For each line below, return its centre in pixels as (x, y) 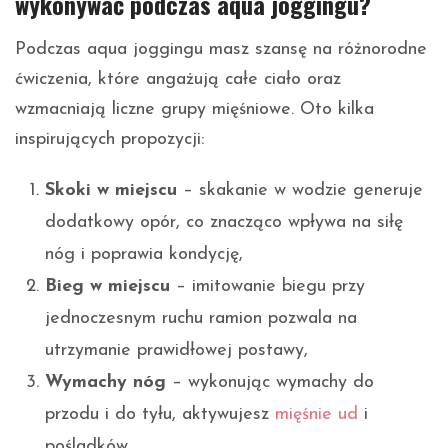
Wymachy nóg (105, 382)
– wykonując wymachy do (270, 382)
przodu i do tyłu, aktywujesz (160, 414)
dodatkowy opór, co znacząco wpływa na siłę (224, 222)
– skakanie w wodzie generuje (300, 190)
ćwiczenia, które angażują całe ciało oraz (178, 79)
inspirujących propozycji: (109, 139)
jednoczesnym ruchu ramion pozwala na (201, 318)
